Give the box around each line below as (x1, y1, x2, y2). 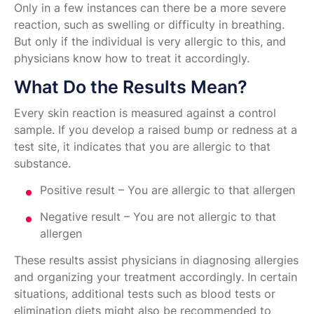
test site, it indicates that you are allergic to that (14, 139, 271, 154)
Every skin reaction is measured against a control (14, 106, 276, 121)
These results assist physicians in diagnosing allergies (14, 253, 299, 268)
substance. (14, 156, 71, 171)
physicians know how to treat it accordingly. (14, 51, 250, 66)
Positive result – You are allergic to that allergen (40, 183, 295, 198)
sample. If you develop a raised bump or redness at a (14, 123, 297, 137)
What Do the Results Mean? (14, 76, 247, 98)
